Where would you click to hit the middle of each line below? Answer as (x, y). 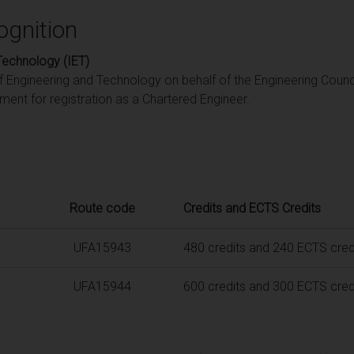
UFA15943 (102, 247)
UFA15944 (102, 286)
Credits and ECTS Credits (252, 208)
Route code (102, 208)
